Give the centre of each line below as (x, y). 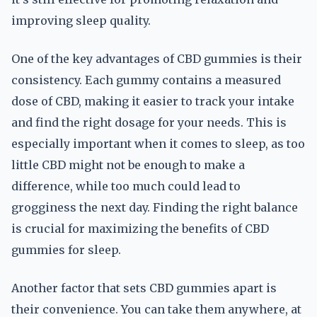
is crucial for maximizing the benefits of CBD (140, 229)
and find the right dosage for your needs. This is (149, 122)
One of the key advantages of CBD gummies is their (157, 59)
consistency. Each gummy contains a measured (146, 80)
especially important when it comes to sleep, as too (158, 144)
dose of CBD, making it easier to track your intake (153, 101)
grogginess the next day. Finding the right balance (155, 207)
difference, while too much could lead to (126, 186)
